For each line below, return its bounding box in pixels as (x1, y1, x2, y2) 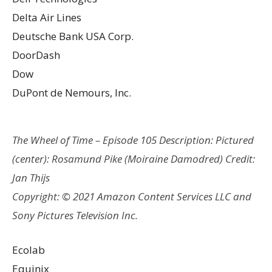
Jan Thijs (12, 170, 50, 185)
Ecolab (12, 242, 45, 257)
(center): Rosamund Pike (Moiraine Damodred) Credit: (12, 151, 255, 166)
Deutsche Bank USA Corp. (12, 29, 134, 43)
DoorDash (12, 47, 60, 62)
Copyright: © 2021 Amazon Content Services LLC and (12, 189, 251, 203)
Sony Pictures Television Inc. (12, 208, 138, 222)
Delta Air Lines (12, 10, 81, 24)
